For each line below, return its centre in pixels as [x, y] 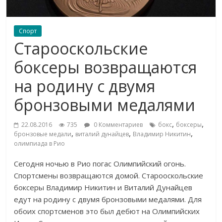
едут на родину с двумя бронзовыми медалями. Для [108, 199]
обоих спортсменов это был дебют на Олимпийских [107, 211]
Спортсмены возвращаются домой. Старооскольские [109, 176]
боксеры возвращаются [106, 67]
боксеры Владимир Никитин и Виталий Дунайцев [103, 188]
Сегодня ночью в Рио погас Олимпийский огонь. [100, 164]
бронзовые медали [43, 134]
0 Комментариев [118, 125]
